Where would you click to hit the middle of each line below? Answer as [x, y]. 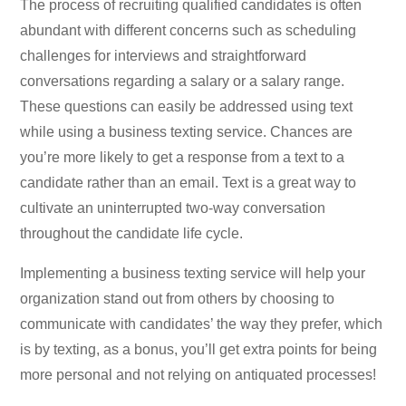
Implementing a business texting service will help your [193, 273]
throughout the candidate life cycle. [132, 233]
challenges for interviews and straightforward [164, 55]
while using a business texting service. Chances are [187, 131]
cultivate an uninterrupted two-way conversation [173, 208]
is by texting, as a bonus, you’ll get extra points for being [199, 349]
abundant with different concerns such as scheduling [188, 30]
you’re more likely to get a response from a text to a [183, 157]
